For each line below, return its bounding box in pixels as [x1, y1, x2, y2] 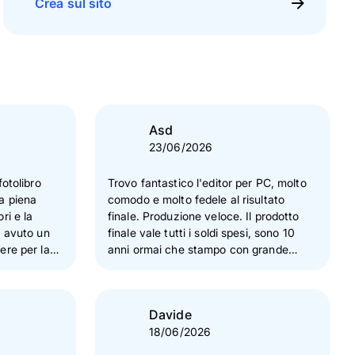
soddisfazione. [108, 259, 183, 273]
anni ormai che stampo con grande [108, 242, 288, 256]
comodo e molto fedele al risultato [108, 193, 285, 206]
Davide [149, 306, 192, 323]
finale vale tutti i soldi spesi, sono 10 [108, 226, 295, 239]
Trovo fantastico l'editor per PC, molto [108, 176, 307, 189]
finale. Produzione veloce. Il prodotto [108, 209, 300, 223]
